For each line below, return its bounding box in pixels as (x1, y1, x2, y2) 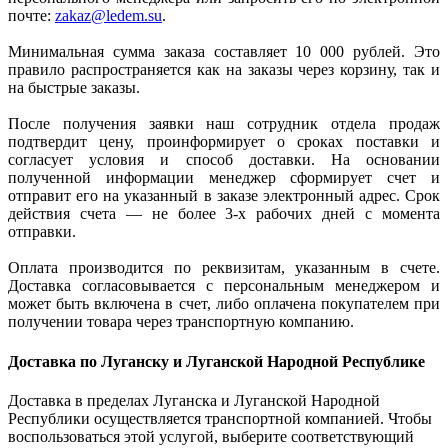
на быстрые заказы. (8, 79, 140, 97)
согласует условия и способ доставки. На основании (8, 151, 440, 169)
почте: (8, 7, 55, 25)
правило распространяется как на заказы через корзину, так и (8, 61, 440, 79)
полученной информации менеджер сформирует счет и (8, 169, 440, 187)
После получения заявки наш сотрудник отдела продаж (8, 115, 440, 133)
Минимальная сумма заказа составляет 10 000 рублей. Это (8, 43, 440, 61)
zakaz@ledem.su (55, 7, 162, 25)
